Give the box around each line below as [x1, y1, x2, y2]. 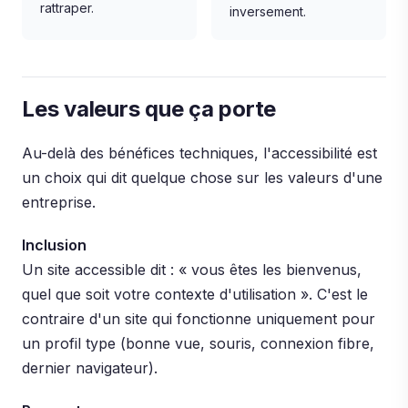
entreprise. [22, 193, 96, 211]
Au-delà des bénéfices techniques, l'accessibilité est [22, 144, 377, 162]
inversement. [229, 4, 306, 19]
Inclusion [22, 236, 87, 254]
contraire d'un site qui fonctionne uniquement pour [22, 310, 375, 328]
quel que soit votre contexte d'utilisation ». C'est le [22, 285, 368, 303]
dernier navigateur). [22, 359, 158, 377]
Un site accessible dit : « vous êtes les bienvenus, [22, 260, 362, 279]
